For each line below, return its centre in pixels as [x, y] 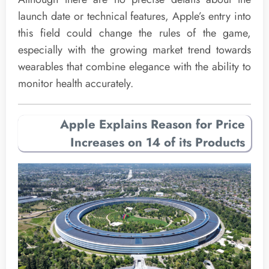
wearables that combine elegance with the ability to [134, 67]
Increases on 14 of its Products [158, 142]
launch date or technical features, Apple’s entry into [134, 17]
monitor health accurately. [76, 84]
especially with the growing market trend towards [134, 50]
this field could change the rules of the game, [134, 33]
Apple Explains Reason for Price [153, 124]
